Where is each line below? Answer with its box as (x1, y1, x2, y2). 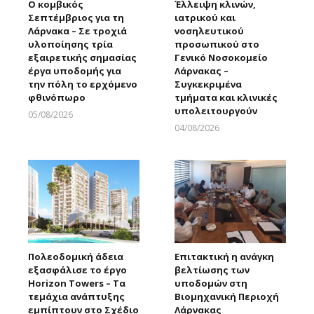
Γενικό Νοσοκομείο (175, 51, 268, 64)
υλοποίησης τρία (28, 38, 113, 51)
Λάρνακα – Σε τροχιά (28, 25, 127, 38)
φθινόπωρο (28, 91, 86, 104)
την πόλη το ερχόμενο (28, 78, 137, 91)
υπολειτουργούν (175, 104, 257, 118)
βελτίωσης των (175, 264, 250, 277)
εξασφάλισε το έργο (28, 264, 127, 277)
